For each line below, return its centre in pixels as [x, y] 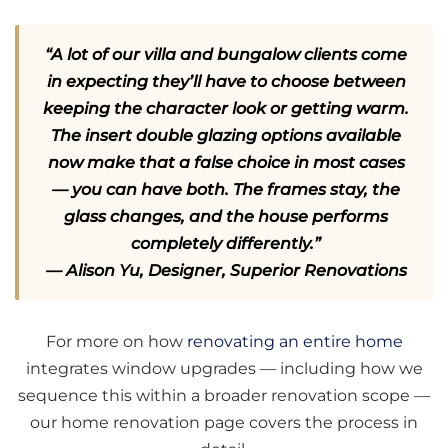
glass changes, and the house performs [226, 216]
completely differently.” [226, 243]
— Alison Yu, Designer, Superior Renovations [226, 270]
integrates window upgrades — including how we [224, 368]
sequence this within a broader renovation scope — [224, 395]
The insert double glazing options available [226, 135]
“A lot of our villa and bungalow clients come [226, 54]
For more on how [116, 341]
